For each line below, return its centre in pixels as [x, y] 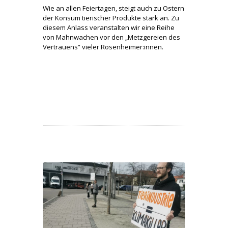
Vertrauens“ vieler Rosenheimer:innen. [103, 47]
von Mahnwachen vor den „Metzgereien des [111, 37]
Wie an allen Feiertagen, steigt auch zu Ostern [113, 8]
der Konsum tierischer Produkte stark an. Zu [111, 18]
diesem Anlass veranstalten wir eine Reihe [109, 27]
